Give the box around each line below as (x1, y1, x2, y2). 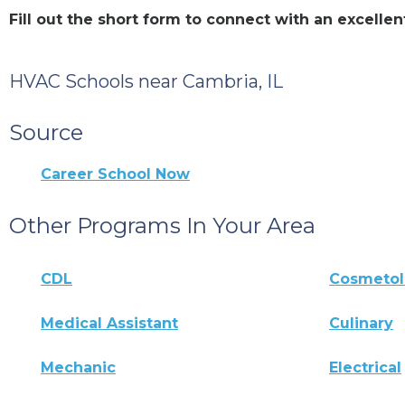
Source (9, 118, 83, 146)
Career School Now (41, 165, 190, 183)
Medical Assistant (41, 314, 178, 332)
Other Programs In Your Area (9, 212, 316, 239)
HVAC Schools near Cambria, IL (9, 70, 283, 92)
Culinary (329, 314, 394, 332)
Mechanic (41, 358, 116, 376)
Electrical (329, 358, 402, 376)
